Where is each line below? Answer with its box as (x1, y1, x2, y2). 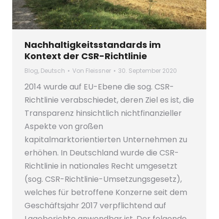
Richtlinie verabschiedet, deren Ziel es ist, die (24, 94, 194, 106)
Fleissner (86, 66, 111, 75)
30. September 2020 (118, 66, 177, 75)
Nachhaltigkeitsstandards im (24, 38, 161, 51)
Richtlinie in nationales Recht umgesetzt (24, 160, 177, 172)
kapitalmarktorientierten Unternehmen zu (24, 133, 187, 145)
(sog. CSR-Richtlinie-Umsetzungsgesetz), (24, 173, 182, 185)
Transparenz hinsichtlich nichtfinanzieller (24, 107, 182, 119)
